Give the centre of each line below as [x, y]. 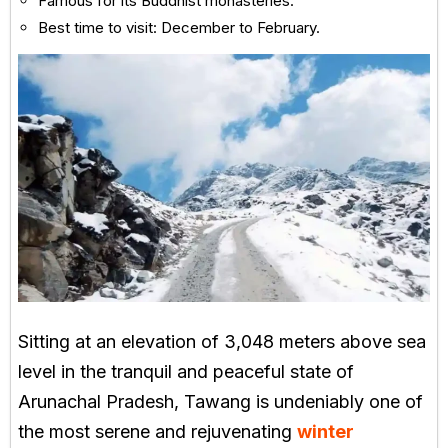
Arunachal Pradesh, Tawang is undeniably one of [220, 401]
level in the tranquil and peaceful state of [186, 371]
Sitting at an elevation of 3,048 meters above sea [222, 341]
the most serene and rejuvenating [157, 431]
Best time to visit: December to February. [179, 28]
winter [325, 431]
